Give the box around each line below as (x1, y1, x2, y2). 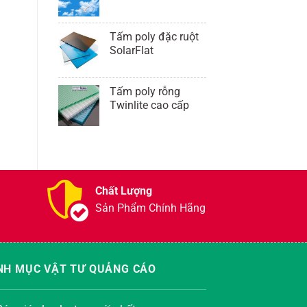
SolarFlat (109, 44, 153, 58)
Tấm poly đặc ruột (109, 30, 199, 44)
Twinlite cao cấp (109, 99, 189, 112)
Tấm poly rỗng (109, 85, 180, 99)
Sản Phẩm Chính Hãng (95, 201, 206, 215)
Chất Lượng (95, 184, 152, 198)
